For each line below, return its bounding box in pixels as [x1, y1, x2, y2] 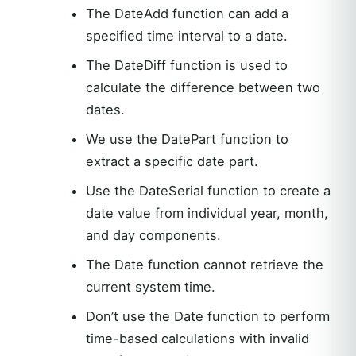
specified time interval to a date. [85, 27, 288, 44]
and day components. [85, 226, 221, 243]
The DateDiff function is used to [85, 56, 288, 73]
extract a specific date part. [85, 153, 258, 169]
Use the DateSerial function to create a [85, 182, 331, 199]
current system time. [85, 278, 215, 295]
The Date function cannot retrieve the [85, 256, 323, 273]
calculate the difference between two [85, 79, 320, 95]
